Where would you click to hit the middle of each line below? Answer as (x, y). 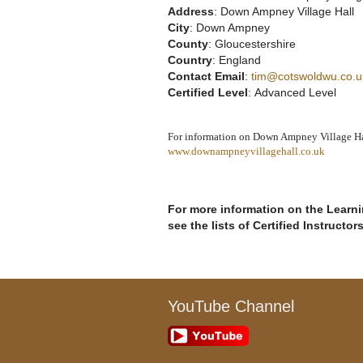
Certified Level (208, 92)
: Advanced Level (292, 92)
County (188, 43)
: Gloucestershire (252, 43)
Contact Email (206, 76)
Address (191, 11)
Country (190, 60)
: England (237, 60)
